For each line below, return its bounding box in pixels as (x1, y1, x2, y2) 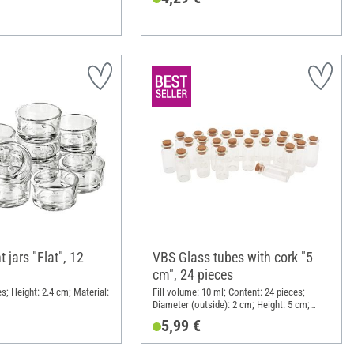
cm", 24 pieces (152, 265, 233, 283)
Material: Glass (152, 311, 213, 323)
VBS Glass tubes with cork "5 (152, 248, 313, 265)
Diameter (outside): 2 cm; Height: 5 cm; (152, 298, 310, 311)
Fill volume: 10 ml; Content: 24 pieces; (152, 285, 305, 298)
